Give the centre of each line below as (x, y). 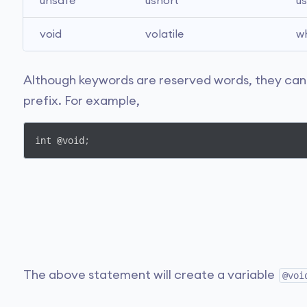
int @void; (62, 140)
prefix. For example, (82, 101)
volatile (164, 34)
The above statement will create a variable (150, 275)
